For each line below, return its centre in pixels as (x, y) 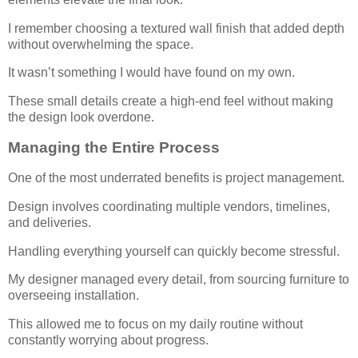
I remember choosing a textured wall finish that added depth (176, 28)
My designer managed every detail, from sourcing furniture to (179, 280)
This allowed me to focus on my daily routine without (155, 324)
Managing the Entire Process (114, 148)
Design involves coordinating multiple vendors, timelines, (169, 206)
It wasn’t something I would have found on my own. (151, 73)
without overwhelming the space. (101, 44)
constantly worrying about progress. (108, 340)
